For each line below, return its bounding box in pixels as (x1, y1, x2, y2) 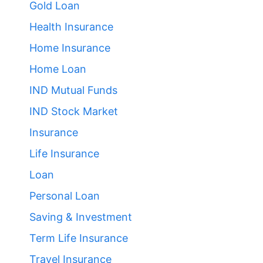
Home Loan (29, 63, 86, 76)
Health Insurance (29, 21, 113, 33)
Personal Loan (29, 190, 100, 203)
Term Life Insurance (29, 232, 128, 245)
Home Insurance (29, 42, 110, 55)
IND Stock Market (29, 105, 118, 118)
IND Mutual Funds (29, 84, 117, 97)
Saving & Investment (29, 211, 132, 224)
